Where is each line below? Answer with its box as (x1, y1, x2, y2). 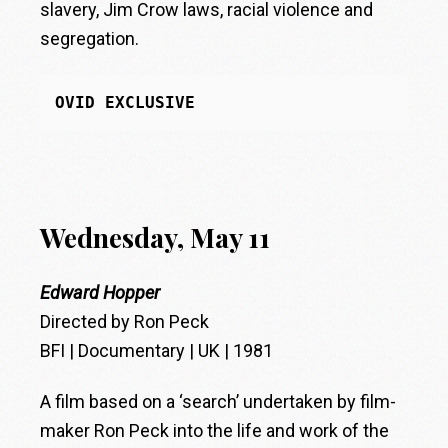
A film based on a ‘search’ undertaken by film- (40, 391, 397, 413)
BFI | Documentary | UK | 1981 (40, 340, 274, 362)
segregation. (40, 28, 140, 50)
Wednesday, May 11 (40, 219, 271, 256)
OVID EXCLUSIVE (55, 93, 196, 113)
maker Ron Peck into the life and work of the (40, 420, 390, 442)
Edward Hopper (40, 282, 161, 304)
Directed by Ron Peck (40, 311, 210, 333)
